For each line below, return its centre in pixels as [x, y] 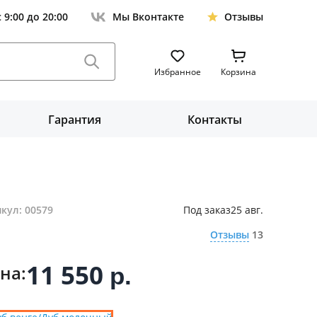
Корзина [238, 72]
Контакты [215, 120]
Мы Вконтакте [148, 17]
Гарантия [75, 120]
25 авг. [247, 210]
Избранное [178, 72]
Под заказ [207, 210]
